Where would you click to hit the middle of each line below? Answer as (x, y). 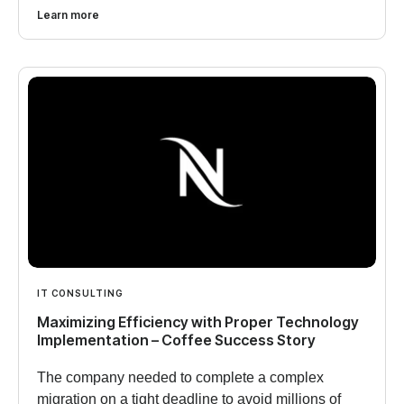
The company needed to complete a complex (180, 378)
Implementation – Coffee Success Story (176, 340)
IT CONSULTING (80, 294)
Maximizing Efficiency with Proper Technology (198, 322)
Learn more (68, 15)
